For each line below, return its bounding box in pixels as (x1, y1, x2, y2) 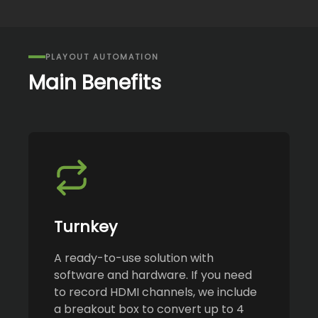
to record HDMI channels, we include (54, 283, 257, 300)
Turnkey (54, 215, 117, 238)
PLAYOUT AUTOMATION (45, 51, 159, 63)
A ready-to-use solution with (54, 249, 214, 266)
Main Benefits (28, 69, 161, 97)
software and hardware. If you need (54, 266, 252, 283)
